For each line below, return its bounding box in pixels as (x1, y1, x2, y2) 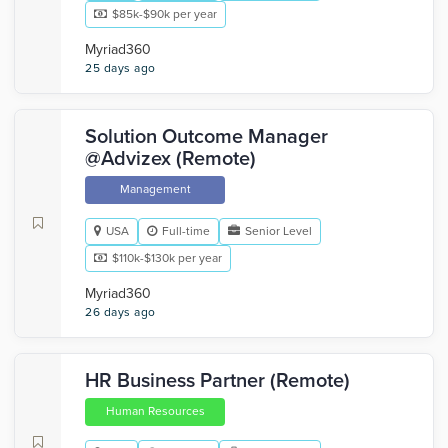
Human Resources (105, 404, 205, 418)
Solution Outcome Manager (85, 125, 328, 149)
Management (119, 182, 191, 196)
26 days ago (85, 305, 156, 319)
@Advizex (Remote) (85, 147, 256, 171)
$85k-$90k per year (112, 7, 217, 21)
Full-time (162, 224, 210, 238)
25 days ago (85, 61, 156, 75)
